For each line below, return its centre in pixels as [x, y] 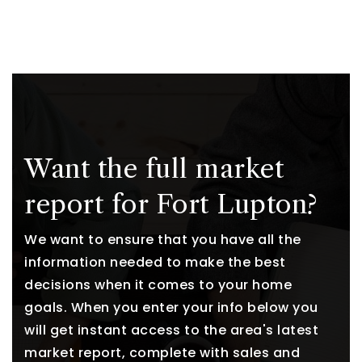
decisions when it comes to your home [158, 285]
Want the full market [154, 168]
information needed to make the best [155, 262]
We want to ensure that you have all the [163, 240]
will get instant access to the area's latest [171, 330]
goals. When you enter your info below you [171, 307]
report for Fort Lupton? [171, 204]
